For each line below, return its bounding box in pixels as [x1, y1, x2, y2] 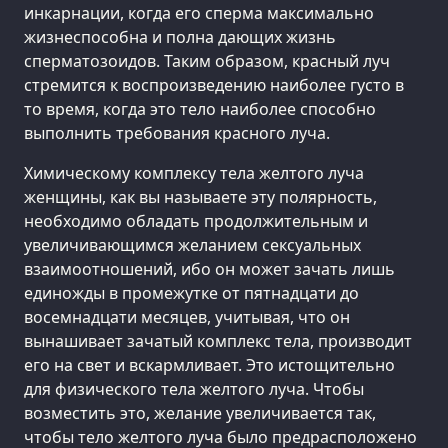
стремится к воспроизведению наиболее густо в [24, 73, 404, 96]
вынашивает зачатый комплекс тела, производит [24, 329, 412, 352]
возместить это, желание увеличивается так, [24, 401, 376, 424]
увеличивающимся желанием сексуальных [24, 233, 361, 256]
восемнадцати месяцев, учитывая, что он [24, 305, 350, 328]
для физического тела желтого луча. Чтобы [24, 377, 364, 400]
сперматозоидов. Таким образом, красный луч [24, 49, 390, 72]
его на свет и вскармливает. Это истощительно [24, 353, 395, 376]
